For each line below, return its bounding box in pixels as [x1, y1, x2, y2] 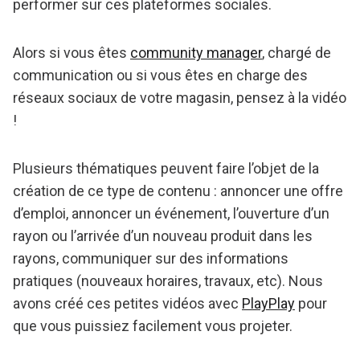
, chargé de [262, 44, 331, 62]
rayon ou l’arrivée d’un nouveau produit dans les [13, 227, 313, 245]
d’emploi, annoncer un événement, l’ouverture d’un [13, 205, 329, 223]
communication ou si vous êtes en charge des [13, 67, 308, 84]
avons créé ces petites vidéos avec [13, 295, 242, 313]
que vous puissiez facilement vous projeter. [13, 317, 292, 335]
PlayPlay [242, 295, 295, 313]
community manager [130, 44, 262, 62]
